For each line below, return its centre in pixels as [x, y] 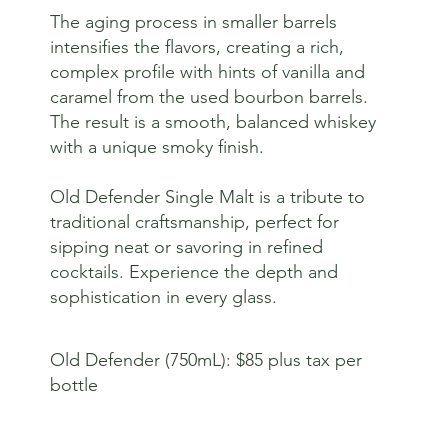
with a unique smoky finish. [156, 146]
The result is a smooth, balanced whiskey [212, 121]
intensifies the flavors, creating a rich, [196, 46]
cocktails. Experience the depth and [193, 271]
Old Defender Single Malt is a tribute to [207, 196]
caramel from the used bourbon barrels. [208, 96]
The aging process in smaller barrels [193, 21]
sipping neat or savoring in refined [186, 246]
